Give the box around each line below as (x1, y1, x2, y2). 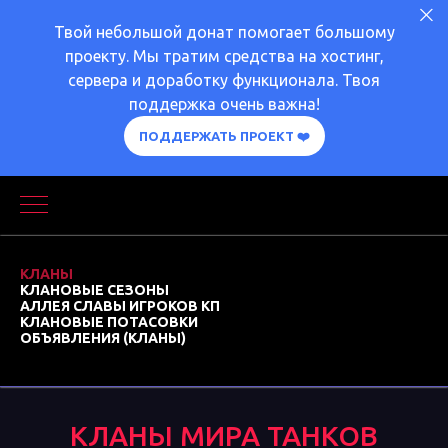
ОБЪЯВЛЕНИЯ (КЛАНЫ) (20, 330, 186, 346)
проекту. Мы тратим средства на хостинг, (64, 47, 384, 65)
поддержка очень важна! (128, 95, 320, 113)
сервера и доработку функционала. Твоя (68, 71, 380, 89)
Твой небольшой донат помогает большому (53, 23, 395, 41)
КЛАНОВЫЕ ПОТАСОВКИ (20, 314, 198, 330)
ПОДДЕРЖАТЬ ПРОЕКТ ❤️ (138, 128, 310, 143)
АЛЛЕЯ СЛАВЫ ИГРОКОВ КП (20, 298, 220, 314)
